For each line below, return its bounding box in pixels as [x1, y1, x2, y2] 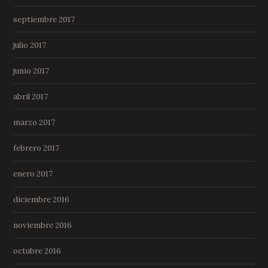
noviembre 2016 [13, 220, 72, 231]
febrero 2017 [13, 142, 60, 153]
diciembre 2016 [13, 194, 70, 205]
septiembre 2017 [13, 14, 75, 25]
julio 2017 [13, 39, 47, 50]
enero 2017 [13, 169, 53, 179]
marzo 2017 [13, 117, 56, 127]
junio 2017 [13, 65, 50, 76]
